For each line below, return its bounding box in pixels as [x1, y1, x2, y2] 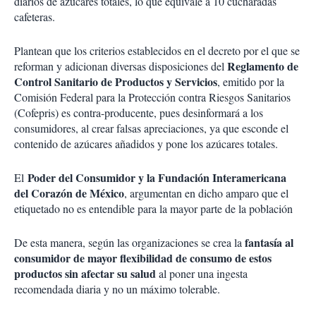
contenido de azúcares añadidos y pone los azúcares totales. [14, 136, 278, 151]
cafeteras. [14, 9, 55, 24]
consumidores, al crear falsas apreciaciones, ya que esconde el [14, 121, 288, 135]
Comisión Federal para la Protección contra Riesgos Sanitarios [14, 90, 291, 104]
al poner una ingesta [159, 266, 248, 281]
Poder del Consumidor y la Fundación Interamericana [28, 169, 286, 186]
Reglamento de [227, 58, 298, 74]
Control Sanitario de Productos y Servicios [14, 73, 217, 90]
